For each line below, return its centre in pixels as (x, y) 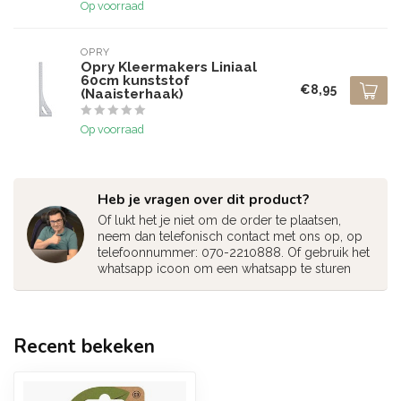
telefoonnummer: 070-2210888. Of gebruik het (234, 252)
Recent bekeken (84, 346)
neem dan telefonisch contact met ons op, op (230, 236)
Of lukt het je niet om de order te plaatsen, (219, 220)
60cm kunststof (135, 81)
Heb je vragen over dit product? (203, 199)
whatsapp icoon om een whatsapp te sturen (224, 269)
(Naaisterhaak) (132, 94)
